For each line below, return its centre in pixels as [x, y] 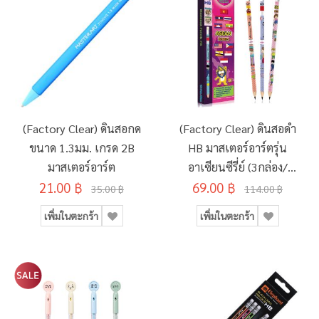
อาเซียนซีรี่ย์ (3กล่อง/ [237, 167]
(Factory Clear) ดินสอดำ [237, 129]
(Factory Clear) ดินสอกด [82, 129]
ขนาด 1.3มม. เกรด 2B [82, 148]
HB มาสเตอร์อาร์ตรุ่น [237, 148]
